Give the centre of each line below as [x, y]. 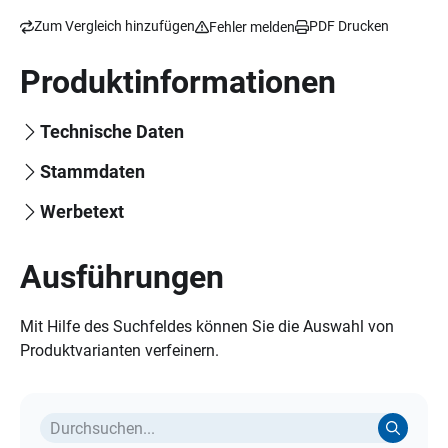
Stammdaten [92, 171]
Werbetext [82, 211]
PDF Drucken [349, 26]
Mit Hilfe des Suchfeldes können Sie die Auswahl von [207, 326]
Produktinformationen [178, 82]
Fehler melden [252, 26]
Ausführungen [122, 277]
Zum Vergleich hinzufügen [114, 26]
